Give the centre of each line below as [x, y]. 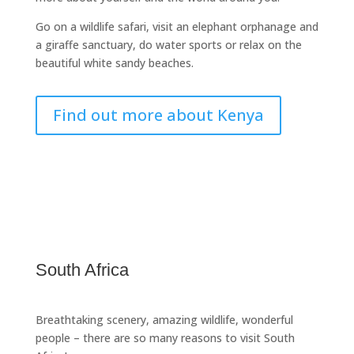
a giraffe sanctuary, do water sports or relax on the [168, 45]
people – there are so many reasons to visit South [165, 338]
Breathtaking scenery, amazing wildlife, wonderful [164, 320]
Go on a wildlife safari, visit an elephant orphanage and [177, 27]
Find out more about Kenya [158, 115]
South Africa [82, 270]
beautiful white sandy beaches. [114, 63]
